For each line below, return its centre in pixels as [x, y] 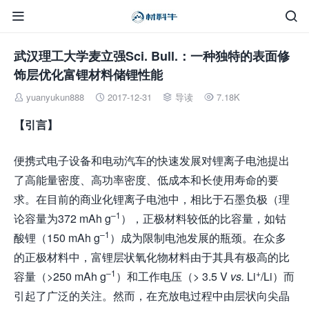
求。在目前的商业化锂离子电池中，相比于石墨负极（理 [152, 199]
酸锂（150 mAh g [57, 238]
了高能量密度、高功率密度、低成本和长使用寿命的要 [146, 180]
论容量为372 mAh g [62, 218]
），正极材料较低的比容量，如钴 [203, 218]
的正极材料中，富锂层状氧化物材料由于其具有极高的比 [152, 257]
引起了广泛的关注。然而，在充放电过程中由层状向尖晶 [152, 296]
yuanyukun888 [55, 97]
